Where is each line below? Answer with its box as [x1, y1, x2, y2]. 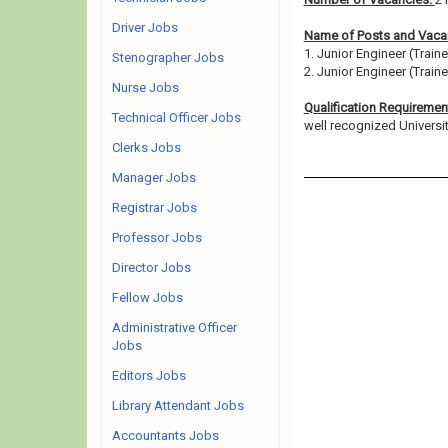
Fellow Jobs [112, 290, 183, 305]
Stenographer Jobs [112, 50, 224, 65]
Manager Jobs [112, 170, 196, 185]
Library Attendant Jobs [112, 398, 244, 413]
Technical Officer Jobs [112, 110, 241, 125]
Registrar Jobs [112, 200, 197, 215]
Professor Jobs [112, 230, 202, 245]
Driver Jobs [112, 20, 178, 35]
